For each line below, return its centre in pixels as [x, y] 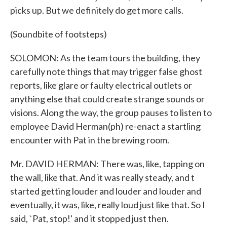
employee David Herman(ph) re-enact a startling [105, 126]
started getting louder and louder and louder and [106, 191]
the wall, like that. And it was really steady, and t [102, 177]
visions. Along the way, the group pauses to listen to [111, 112]
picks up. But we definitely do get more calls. [97, 10]
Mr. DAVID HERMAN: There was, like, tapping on [107, 164]
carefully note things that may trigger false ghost [106, 71]
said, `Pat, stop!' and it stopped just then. [89, 218]
